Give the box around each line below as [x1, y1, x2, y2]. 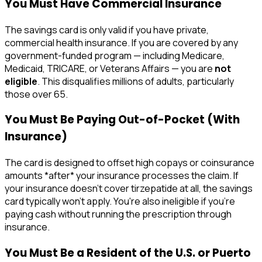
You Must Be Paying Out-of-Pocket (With [5, 112, 240, 128]
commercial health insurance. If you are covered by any [5, 36, 238, 49]
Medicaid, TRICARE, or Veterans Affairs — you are [5, 61, 215, 75]
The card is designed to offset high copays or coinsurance [5, 156, 254, 169]
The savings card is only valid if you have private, [5, 23, 209, 36]
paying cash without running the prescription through [5, 208, 232, 220]
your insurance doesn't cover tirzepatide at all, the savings [5, 182, 253, 195]
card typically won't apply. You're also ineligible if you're [5, 195, 235, 208]
